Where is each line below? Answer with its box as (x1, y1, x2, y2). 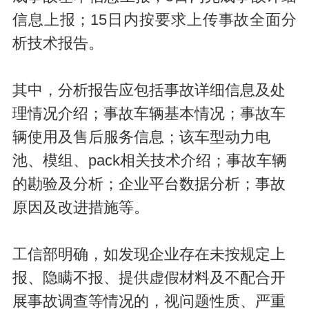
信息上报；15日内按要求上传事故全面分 (12, 12, 297, 29)
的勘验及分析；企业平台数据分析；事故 (12, 176, 286, 193)
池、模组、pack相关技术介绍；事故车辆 (12, 152, 287, 170)
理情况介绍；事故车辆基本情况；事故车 (12, 106, 286, 123)
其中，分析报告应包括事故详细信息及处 (12, 82, 286, 99)
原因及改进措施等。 (12, 199, 149, 217)
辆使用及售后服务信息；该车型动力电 (12, 129, 270, 146)
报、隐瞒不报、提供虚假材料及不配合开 (12, 270, 286, 287)
